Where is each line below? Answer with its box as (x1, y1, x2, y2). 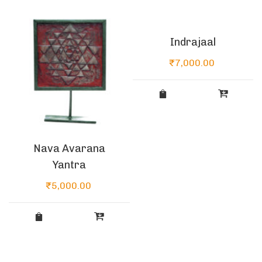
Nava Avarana (33, 142, 105, 156)
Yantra (52, 158, 86, 172)
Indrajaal (170, 35, 216, 49)
